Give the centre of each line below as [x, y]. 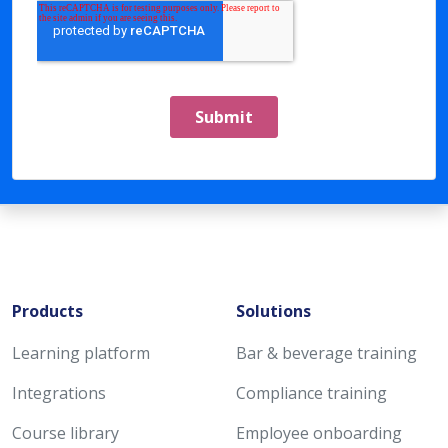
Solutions [273, 311]
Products [47, 311]
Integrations [59, 393]
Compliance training [311, 393]
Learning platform [81, 353]
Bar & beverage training [326, 353]
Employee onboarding [319, 433]
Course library [65, 433]
